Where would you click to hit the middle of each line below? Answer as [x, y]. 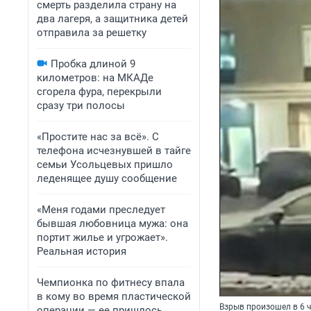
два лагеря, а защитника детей [112, 19]
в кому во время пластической [114, 296]
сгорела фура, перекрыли [99, 92]
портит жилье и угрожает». [102, 237]
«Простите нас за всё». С [98, 137]
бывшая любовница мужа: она [112, 224]
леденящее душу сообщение [107, 178]
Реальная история [82, 251]
